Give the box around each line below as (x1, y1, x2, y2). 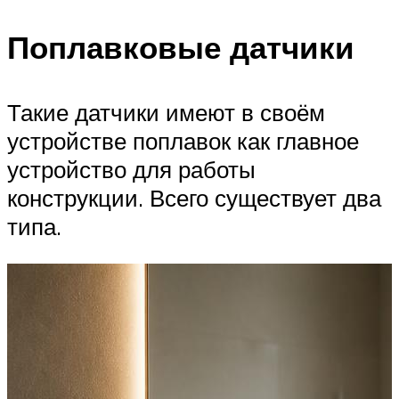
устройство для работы (7, 154, 256, 183)
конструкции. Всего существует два (7, 183, 381, 212)
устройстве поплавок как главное (7, 126, 359, 155)
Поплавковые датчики (7, 27, 354, 67)
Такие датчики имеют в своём (7, 97, 325, 126)
